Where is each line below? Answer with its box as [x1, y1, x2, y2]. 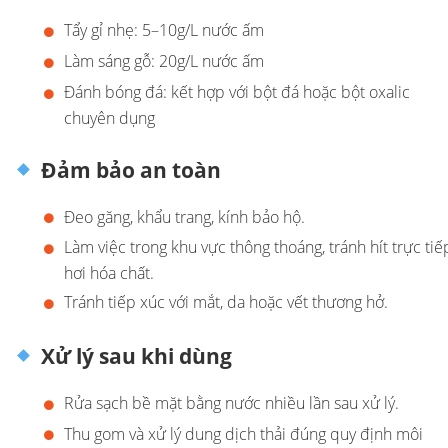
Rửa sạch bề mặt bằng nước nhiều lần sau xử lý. [64, 391, 399, 414]
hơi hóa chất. [64, 262, 154, 285]
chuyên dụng [64, 106, 155, 129]
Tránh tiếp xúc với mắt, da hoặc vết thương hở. [64, 291, 388, 314]
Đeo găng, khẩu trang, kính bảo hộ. [64, 205, 305, 228]
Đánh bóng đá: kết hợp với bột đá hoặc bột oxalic [64, 80, 410, 103]
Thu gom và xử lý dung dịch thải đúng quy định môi [64, 422, 423, 445]
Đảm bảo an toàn [35, 155, 221, 184]
